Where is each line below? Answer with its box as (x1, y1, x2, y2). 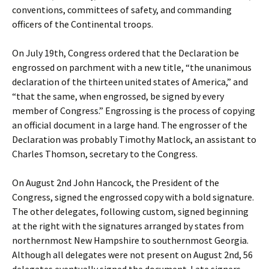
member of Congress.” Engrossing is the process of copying (12, 104, 255, 116)
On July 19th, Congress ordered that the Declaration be (12, 47, 239, 59)
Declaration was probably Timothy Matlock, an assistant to (12, 133, 256, 145)
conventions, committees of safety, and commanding (12, 4, 232, 16)
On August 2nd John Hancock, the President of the (12, 177, 219, 189)
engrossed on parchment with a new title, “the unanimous (12, 61, 252, 73)
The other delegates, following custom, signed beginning (12, 205, 249, 217)
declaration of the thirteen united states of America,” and (12, 76, 248, 88)
